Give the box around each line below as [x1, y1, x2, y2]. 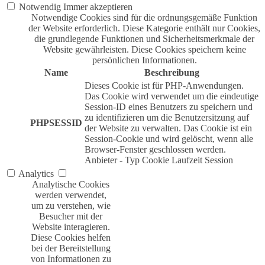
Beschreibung [144, 67, 199, 78]
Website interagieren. [31, 222, 110, 232]
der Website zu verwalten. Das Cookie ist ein [85, 123, 252, 134]
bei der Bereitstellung [31, 243, 111, 254]
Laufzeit [172, 155, 202, 166]
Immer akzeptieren [63, 2, 132, 12]
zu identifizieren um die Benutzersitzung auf [85, 112, 249, 123]
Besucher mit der [39, 211, 102, 222]
